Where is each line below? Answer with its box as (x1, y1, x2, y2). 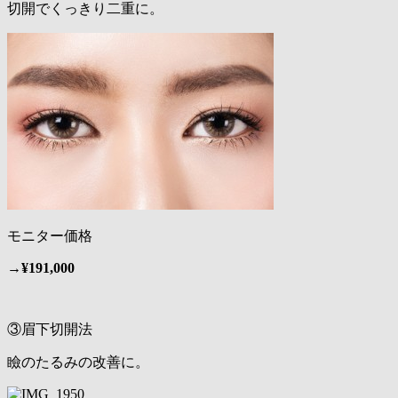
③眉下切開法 (7, 322, 92, 338)
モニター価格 (7, 228, 92, 244)
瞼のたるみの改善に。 (7, 354, 149, 370)
